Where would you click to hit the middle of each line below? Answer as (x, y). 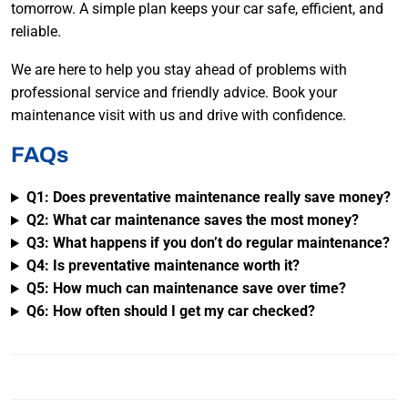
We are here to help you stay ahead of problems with (179, 70)
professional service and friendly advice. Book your (174, 93)
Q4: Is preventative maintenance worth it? (163, 266)
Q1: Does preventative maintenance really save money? (208, 198)
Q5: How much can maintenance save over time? (186, 289)
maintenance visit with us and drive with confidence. (178, 116)
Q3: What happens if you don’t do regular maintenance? (208, 243)
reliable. (36, 32)
